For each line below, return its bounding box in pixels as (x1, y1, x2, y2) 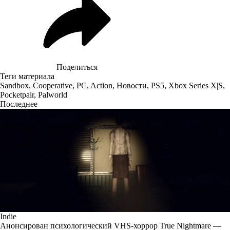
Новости (117, 81, 147, 90)
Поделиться (56, 63, 98, 72)
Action (90, 81, 112, 90)
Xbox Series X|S (168, 81, 223, 90)
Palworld (38, 90, 67, 100)
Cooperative (33, 81, 72, 90)
